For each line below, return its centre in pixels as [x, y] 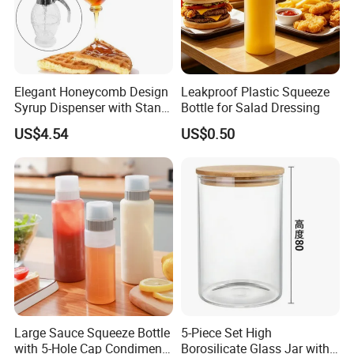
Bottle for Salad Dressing [250, 107]
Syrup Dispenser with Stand [92, 107]
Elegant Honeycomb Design [92, 91]
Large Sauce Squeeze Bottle [92, 332]
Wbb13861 [45, 123]
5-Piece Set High [226, 332]
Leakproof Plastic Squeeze [255, 91]
